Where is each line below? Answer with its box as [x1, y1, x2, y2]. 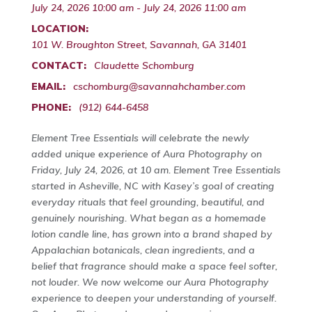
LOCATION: [31, 22, 88, 36]
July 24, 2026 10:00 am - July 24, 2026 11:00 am [31, 1, 246, 15]
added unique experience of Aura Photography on [31, 148, 262, 161]
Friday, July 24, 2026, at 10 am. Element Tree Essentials [31, 164, 281, 177]
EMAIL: [31, 80, 65, 93]
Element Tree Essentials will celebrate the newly [31, 132, 249, 145]
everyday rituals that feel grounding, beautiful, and [31, 196, 265, 209]
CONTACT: [31, 59, 86, 72]
